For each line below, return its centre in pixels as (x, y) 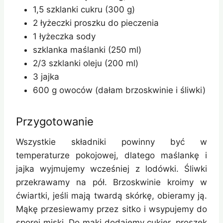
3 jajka (46, 77)
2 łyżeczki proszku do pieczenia (96, 23)
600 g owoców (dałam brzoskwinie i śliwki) (119, 90)
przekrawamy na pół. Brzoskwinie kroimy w (111, 182)
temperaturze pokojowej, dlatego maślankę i (111, 156)
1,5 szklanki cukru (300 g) (84, 10)
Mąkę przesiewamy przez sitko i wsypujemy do (111, 209)
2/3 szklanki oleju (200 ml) (86, 63)
